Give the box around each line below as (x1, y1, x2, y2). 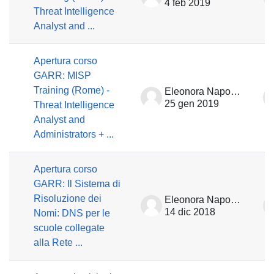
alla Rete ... (34, 237, 83, 248)
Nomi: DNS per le (34, 208, 110, 218)
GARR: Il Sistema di (34, 179, 120, 189)
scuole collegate (34, 223, 105, 233)
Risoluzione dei (34, 193, 102, 204)
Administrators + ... (34, 129, 114, 139)
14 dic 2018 (165, 207, 215, 217)
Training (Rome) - (34, 85, 109, 95)
